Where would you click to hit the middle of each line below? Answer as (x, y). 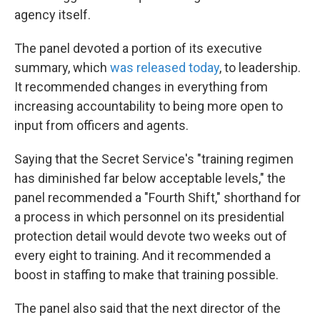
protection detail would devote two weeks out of (151, 236)
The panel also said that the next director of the (147, 309)
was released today (165, 68)
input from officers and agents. (101, 126)
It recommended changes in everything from (141, 87)
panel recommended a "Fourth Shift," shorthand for (157, 198)
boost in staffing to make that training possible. (146, 275)
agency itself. (52, 15)
